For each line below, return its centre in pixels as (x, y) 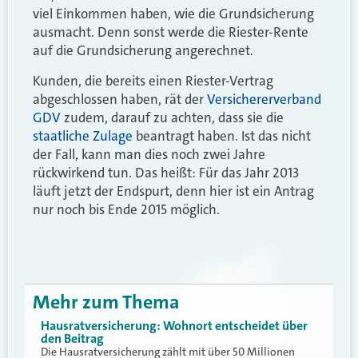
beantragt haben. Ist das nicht (222, 135)
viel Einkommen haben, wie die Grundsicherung (173, 14)
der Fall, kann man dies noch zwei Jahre (149, 154)
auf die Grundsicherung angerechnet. (143, 51)
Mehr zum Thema (106, 302)
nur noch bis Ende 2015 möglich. (126, 209)
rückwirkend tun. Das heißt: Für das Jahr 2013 (166, 172)
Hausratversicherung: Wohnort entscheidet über (174, 326)
